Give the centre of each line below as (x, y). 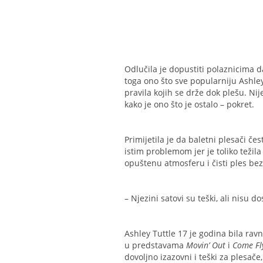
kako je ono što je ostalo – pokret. (189, 104)
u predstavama (155, 245)
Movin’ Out (207, 245)
